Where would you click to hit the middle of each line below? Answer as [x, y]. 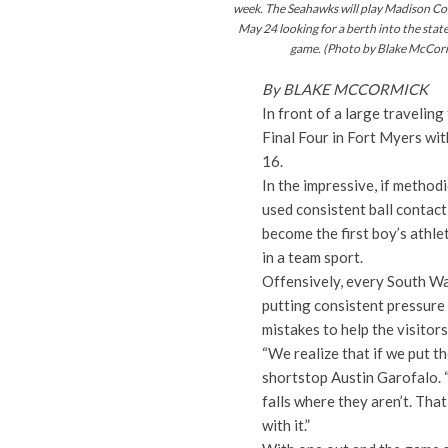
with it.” [286, 425]
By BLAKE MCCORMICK [345, 89]
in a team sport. [312, 257]
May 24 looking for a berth [308, 28]
